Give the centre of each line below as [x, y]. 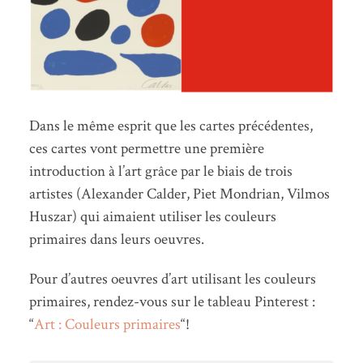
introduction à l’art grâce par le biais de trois [160, 171]
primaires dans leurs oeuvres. [116, 239]
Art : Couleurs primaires [107, 324]
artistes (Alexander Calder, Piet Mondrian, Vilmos [179, 194]
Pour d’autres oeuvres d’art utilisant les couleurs [172, 279]
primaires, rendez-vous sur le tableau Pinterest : [172, 301]
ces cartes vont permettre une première [146, 148]
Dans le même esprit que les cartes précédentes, [171, 126]
